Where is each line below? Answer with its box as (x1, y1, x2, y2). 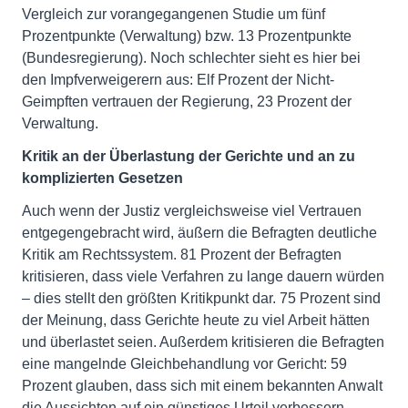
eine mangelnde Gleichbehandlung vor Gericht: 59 (22, 356, 347, 372)
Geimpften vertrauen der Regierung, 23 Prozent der (22, 94, 352, 109)
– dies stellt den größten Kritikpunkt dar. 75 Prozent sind (22, 291, 381, 306)
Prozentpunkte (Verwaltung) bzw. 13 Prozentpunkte (22, 28, 352, 44)
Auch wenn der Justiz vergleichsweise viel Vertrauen (22, 203, 362, 219)
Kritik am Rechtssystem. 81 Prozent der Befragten (22, 247, 342, 262)
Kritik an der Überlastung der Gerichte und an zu (22, 148, 355, 164)
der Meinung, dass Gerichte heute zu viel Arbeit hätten (22, 312, 370, 328)
